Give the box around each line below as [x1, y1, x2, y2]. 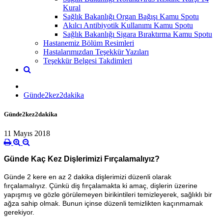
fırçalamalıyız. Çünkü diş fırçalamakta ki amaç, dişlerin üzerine [4, 182, 197, 190]
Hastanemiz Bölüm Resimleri [43, 38, 134, 47]
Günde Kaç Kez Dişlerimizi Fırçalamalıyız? [4, 155, 160, 164]
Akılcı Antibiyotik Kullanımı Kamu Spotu [63, 21, 193, 29]
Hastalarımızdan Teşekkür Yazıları [43, 47, 149, 56]
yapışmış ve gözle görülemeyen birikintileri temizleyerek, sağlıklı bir [4, 191, 212, 199]
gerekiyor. [4, 208, 36, 217]
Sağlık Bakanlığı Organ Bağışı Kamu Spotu [63, 12, 199, 21]
